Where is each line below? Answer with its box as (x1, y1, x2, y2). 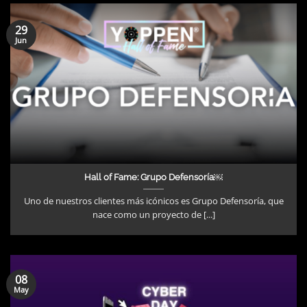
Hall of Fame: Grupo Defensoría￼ (84, 171, 223, 182)
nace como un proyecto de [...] (92, 208, 215, 221)
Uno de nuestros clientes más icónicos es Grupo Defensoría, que (23, 195, 284, 208)
